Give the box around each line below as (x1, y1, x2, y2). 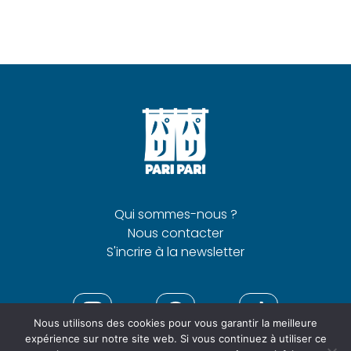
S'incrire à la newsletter (107, 242, 244, 261)
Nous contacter (128, 223, 223, 242)
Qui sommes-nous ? (114, 204, 237, 223)
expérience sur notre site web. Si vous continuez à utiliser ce (24, 332, 327, 345)
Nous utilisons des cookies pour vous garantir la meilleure (34, 317, 317, 329)
